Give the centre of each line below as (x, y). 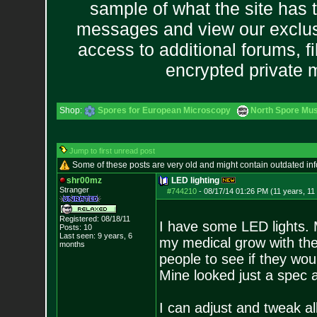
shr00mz (84, 180)
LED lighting (195, 180)
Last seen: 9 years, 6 (96, 236)
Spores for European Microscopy (164, 110)
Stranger (74, 190)
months (72, 244)
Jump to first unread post (112, 151)
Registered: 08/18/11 (94, 219)
